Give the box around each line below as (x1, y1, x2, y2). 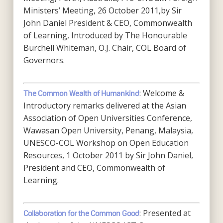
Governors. (23, 55, 65, 66)
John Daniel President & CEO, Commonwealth (23, 17, 192, 28)
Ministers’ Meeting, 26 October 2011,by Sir (23, 5, 182, 16)
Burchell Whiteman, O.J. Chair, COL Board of (23, 42, 186, 53)
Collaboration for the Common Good (23, 209, 139, 218)
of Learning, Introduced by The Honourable (23, 30, 187, 41)
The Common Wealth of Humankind (23, 89, 139, 98)
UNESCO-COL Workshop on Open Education (23, 137, 189, 148)
